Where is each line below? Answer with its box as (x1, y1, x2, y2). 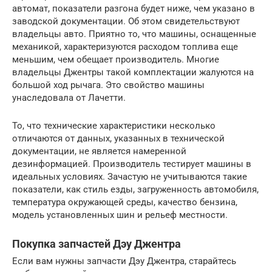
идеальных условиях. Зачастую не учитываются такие (12, 171, 247, 183)
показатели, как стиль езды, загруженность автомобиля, (12, 184, 259, 195)
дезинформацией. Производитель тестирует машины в (12, 158, 251, 170)
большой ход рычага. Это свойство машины (12, 80, 205, 91)
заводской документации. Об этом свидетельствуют (12, 16, 240, 27)
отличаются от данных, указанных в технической (12, 133, 225, 144)
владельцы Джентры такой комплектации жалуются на (12, 67, 254, 78)
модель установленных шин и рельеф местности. (12, 209, 228, 221)
